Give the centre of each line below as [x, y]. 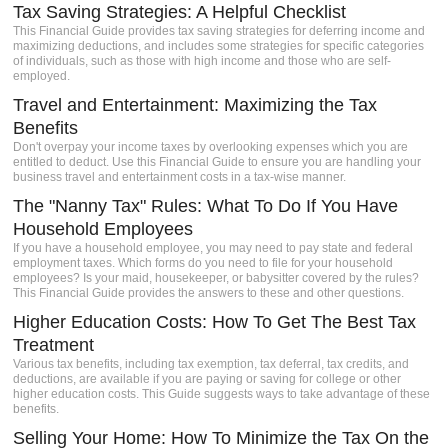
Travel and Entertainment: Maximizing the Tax [195, 105]
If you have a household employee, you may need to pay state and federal [213, 248]
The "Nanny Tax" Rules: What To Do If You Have [206, 206]
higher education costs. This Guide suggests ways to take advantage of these [222, 394]
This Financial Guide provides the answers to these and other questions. [209, 293]
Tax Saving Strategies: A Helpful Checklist [180, 12]
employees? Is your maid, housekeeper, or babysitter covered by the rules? [216, 278]
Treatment [54, 345]
